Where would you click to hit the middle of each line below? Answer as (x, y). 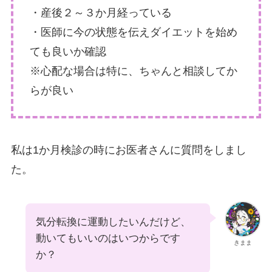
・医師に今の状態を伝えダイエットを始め (133, 32)
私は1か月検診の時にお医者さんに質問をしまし (128, 150)
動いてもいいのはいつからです (108, 239)
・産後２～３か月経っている (100, 12)
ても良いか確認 (68, 51)
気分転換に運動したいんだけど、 (113, 222)
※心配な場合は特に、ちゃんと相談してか (133, 71)
